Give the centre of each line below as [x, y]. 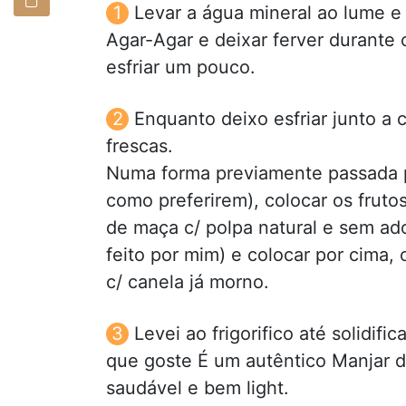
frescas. [140, 145]
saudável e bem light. [198, 387]
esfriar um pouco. [181, 67]
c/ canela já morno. [188, 281]
